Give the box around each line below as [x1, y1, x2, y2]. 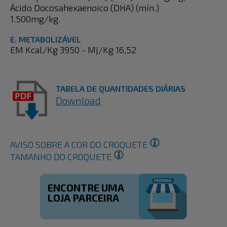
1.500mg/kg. [10, 13, 60, 24]
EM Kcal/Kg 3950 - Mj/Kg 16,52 [10, 44, 136, 55]
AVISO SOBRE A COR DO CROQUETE [10, 139, 149, 150]
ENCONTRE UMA [48, 181, 124, 194]
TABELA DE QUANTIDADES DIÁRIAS [56, 84, 185, 93]
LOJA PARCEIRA [48, 192, 119, 204]
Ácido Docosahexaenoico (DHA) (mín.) [10, 2, 159, 13]
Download [56, 94, 101, 106]
